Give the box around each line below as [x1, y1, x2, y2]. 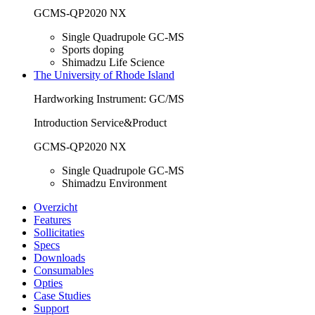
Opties [34, 277, 63, 290]
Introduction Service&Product [34, 117, 167, 129]
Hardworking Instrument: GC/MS [34, 93, 184, 105]
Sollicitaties [34, 226, 84, 239]
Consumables [34, 264, 94, 277]
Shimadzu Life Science [62, 56, 165, 69]
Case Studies [34, 290, 91, 302]
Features [34, 214, 71, 226]
